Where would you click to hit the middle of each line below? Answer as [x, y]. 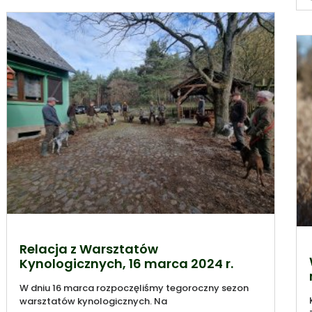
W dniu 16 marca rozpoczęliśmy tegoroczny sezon [134, 288]
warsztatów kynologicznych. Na [93, 302]
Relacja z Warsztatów [88, 249]
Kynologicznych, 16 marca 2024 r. [126, 264]
